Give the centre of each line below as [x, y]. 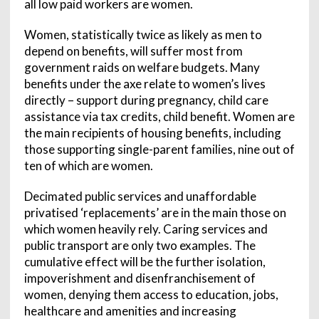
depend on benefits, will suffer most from [133, 51]
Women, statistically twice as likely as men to [143, 34]
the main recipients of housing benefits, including [152, 132]
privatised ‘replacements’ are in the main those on [155, 212]
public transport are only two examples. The [140, 245]
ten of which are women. [88, 165]
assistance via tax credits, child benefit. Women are [159, 116]
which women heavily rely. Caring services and [146, 229]
